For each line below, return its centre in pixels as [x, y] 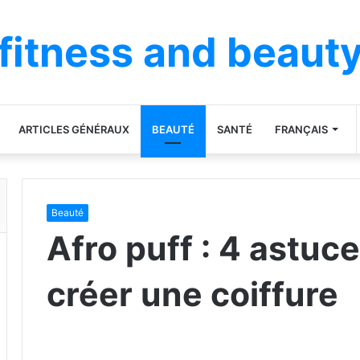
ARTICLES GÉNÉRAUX [74, 129]
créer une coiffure [192, 294]
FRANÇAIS [301, 129]
